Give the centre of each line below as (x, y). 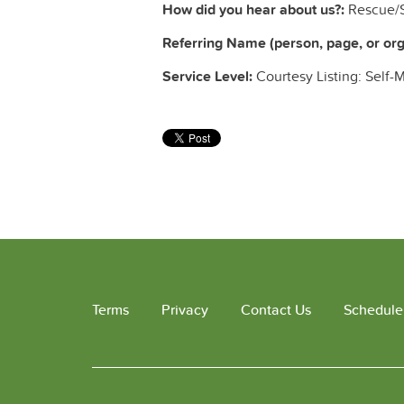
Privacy (185, 310)
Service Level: (207, 77)
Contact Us (276, 310)
